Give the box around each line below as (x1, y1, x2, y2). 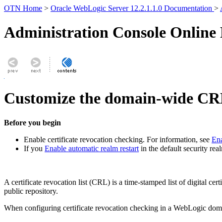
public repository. (4, 186, 58, 195)
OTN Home (4, 4, 42, 12)
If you (24, 144, 45, 153)
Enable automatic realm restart (45, 144, 139, 153)
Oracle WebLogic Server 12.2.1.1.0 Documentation (51, 4, 214, 12)
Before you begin (4, 118, 61, 127)
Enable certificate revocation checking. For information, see (24, 135, 212, 144)
